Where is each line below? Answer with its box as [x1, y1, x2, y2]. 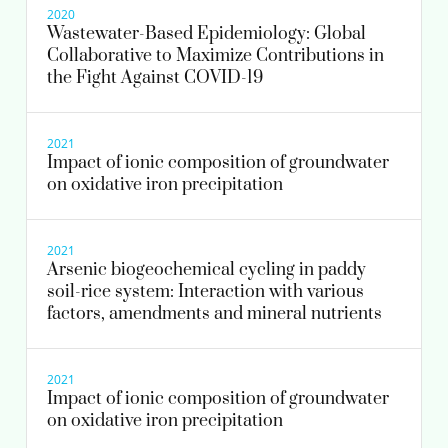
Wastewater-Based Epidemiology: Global [47, 22, 366, 45]
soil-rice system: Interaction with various [47, 280, 364, 303]
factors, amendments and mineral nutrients [47, 302, 382, 325]
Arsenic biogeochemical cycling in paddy [47, 258, 366, 281]
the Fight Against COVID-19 [47, 66, 263, 89]
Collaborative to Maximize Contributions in [47, 44, 384, 67]
